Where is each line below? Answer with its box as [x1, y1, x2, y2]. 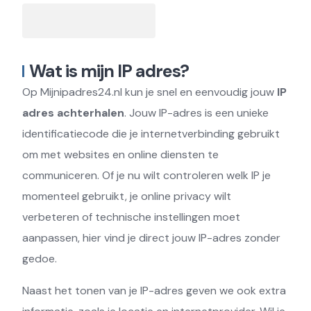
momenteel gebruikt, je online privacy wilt [22, 188, 231, 203]
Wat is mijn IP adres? [29, 59, 189, 83]
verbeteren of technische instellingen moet [22, 209, 240, 224]
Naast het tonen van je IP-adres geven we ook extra [22, 283, 286, 298]
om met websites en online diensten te [22, 146, 219, 162]
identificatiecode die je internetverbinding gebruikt [22, 126, 280, 141]
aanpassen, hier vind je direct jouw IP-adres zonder [22, 230, 280, 245]
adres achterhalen [22, 105, 124, 120]
